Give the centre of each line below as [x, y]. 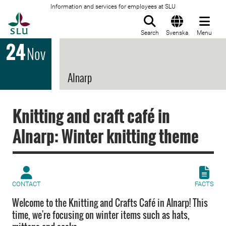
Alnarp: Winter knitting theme [106, 136]
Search [150, 33]
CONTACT [26, 184]
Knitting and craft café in [91, 116]
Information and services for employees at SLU [113, 7]
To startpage [55, 18]
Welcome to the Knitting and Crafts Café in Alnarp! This [110, 203]
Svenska [177, 33]
